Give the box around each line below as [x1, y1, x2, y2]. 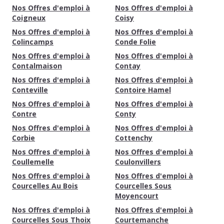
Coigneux [12, 13, 45, 22]
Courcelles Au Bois [12, 181, 78, 190]
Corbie [12, 133, 35, 142]
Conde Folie [115, 37, 156, 46]
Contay [115, 61, 140, 70]
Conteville [12, 85, 48, 94]
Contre [12, 109, 36, 118]
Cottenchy [115, 133, 152, 142]
